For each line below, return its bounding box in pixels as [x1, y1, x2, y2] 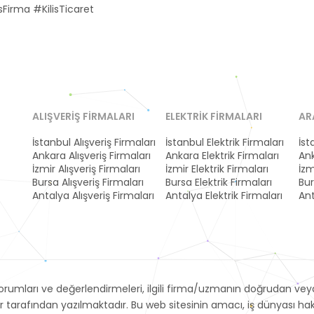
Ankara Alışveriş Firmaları [32, 149, 151, 163]
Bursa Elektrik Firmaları [165, 175, 272, 189]
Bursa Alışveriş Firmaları [32, 175, 144, 189]
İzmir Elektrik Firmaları [165, 162, 268, 176]
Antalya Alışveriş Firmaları [32, 189, 154, 203]
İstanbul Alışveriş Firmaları [32, 135, 156, 149]
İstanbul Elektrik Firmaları [165, 135, 284, 149]
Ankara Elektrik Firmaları [165, 149, 279, 163]
